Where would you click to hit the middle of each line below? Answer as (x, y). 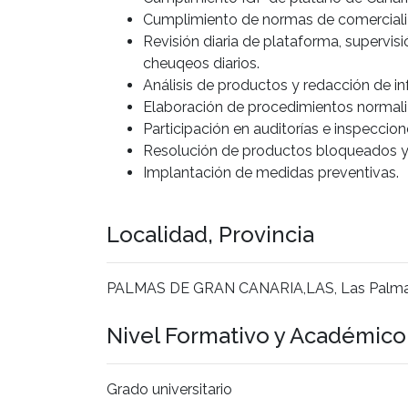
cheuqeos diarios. (201, 63)
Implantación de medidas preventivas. (271, 172)
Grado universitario (169, 389)
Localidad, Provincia (210, 234)
